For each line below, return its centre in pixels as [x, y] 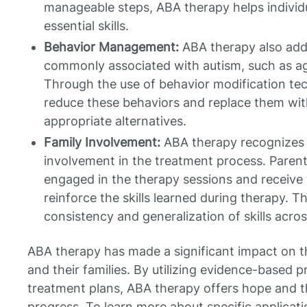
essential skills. [86, 26]
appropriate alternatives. [115, 121]
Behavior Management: [111, 47]
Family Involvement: [102, 143]
